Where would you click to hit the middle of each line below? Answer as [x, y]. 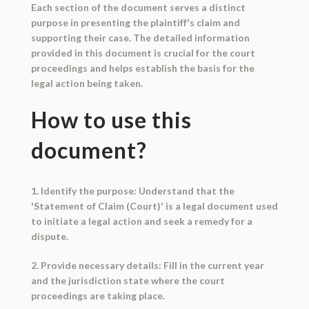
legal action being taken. [87, 83]
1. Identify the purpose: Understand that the [132, 191]
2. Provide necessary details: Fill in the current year [147, 266]
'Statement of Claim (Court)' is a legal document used [154, 206]
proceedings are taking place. [98, 296]
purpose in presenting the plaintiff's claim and [135, 23]
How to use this [111, 120]
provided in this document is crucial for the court [143, 53]
